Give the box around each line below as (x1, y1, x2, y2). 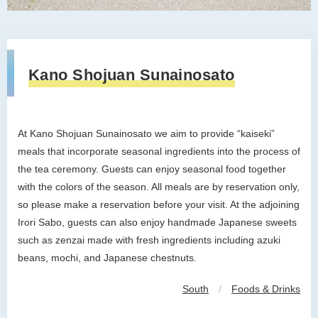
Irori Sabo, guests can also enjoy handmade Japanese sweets (18, 216, 297, 229)
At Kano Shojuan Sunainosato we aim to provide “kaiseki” (18, 128, 275, 140)
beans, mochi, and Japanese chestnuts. (18, 252, 197, 264)
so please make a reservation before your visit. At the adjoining (18, 199, 300, 211)
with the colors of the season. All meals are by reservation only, (18, 181, 300, 193)
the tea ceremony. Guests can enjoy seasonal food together (18, 163, 286, 175)
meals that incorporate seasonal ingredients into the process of (18, 146, 300, 158)
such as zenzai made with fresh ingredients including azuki (18, 234, 280, 246)
